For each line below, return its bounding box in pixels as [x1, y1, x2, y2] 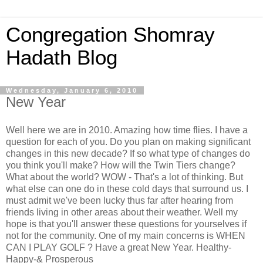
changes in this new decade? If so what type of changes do [6, 148, 250, 159]
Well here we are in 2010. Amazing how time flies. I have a [6, 124, 248, 135]
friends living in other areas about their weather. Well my [6, 207, 238, 217]
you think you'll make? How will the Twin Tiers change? [6, 160, 235, 170]
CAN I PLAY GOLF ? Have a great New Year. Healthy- [6, 242, 231, 252]
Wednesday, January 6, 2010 [6, 87, 138, 94]
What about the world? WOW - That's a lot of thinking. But [6, 171, 243, 182]
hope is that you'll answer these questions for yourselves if [6, 218, 247, 229]
